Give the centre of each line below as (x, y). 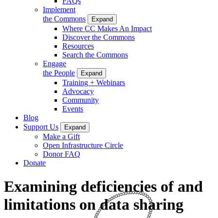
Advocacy (78, 91)
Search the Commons (95, 54)
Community (81, 100)
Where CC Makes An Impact (107, 28)
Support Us (41, 127)
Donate (35, 163)
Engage (54, 63)
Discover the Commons (99, 37)
